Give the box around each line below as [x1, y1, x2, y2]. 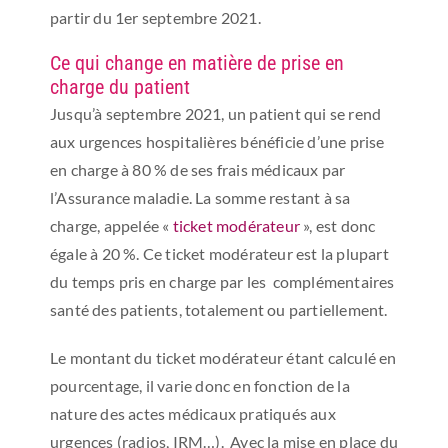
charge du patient [49, 75, 190, 99]
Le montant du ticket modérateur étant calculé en [49, 347, 397, 367]
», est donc [299, 215, 376, 235]
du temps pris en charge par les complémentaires [49, 271, 395, 291]
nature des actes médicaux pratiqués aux [49, 403, 336, 423]
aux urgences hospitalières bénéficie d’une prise [49, 131, 385, 151]
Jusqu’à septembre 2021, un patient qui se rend [49, 103, 382, 123]
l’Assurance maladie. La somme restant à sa [49, 187, 351, 207]
